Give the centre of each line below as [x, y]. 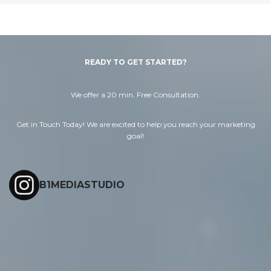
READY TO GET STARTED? [135, 62]
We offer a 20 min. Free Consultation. [135, 95]
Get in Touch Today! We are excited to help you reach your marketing [135, 124]
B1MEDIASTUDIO [82, 185]
